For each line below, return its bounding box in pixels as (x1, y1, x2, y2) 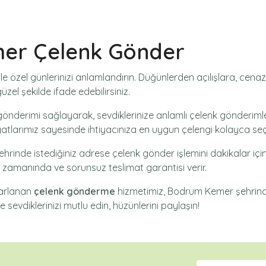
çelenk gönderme (34, 185, 115, 197)
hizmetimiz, (115, 185, 167, 197)
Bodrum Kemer (167, 185, 233, 197)
